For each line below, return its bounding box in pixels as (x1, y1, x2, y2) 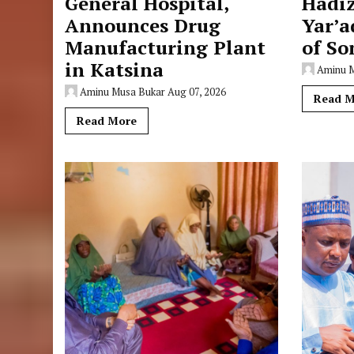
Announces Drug (65, 13, 221, 38)
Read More (77, 113, 137, 128)
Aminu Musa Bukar (80, 85, 166, 99)
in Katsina (65, 57, 164, 82)
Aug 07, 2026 (168, 85, 227, 99)
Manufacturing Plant (65, 35, 266, 60)
